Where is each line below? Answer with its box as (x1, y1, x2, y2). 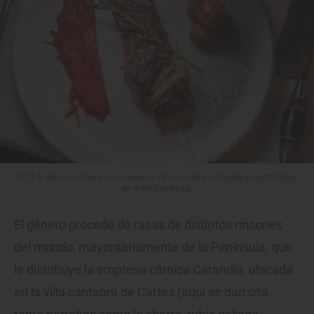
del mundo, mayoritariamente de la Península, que (14, 239, 292, 254)
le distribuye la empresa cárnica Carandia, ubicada (14, 261, 293, 277)
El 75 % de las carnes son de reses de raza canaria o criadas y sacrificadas (15, 172, 299, 182)
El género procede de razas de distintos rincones (14, 217, 282, 232)
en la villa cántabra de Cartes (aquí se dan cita (14, 284, 268, 299)
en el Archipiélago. (122, 183, 192, 193)
